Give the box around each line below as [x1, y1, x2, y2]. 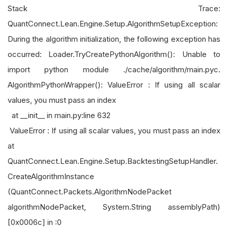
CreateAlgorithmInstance [8, 172, 94, 181]
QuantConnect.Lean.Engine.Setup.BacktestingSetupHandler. [8, 156, 218, 166]
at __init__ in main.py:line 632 [8, 110, 110, 120]
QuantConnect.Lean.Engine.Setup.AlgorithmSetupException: [8, 19, 218, 28]
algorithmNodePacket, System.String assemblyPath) [8, 202, 220, 212]
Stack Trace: [8, 4, 220, 13]
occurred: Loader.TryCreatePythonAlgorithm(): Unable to [8, 49, 220, 59]
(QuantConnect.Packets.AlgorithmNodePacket [8, 187, 172, 196]
